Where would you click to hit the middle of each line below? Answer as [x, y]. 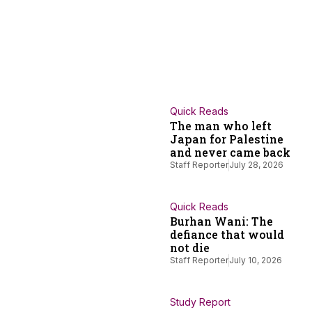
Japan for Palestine [227, 139]
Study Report [200, 302]
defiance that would [227, 235]
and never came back [230, 153]
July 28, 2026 [256, 165]
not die [190, 248]
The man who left [221, 126]
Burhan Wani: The [221, 221]
